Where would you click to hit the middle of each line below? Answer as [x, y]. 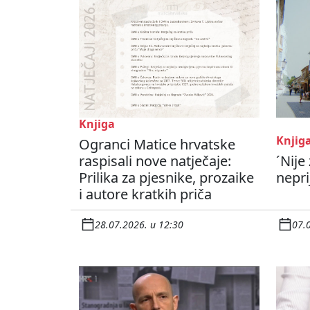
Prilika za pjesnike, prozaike [166, 178]
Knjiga [97, 124]
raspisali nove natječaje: [155, 161]
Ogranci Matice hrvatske [157, 145]
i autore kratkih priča [145, 194]
